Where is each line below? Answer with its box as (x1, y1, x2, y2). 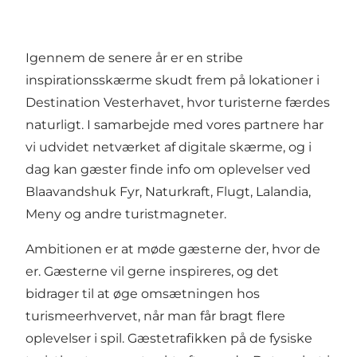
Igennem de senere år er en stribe (25, 49, 243, 65)
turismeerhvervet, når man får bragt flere (25, 308, 285, 324)
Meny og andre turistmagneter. (25, 206, 226, 222)
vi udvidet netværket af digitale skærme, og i (25, 139, 312, 155)
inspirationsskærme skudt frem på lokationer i (25, 72, 320, 88)
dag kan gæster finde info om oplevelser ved (25, 161, 311, 177)
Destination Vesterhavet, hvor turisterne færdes (25, 94, 330, 110)
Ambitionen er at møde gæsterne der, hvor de (25, 241, 320, 257)
